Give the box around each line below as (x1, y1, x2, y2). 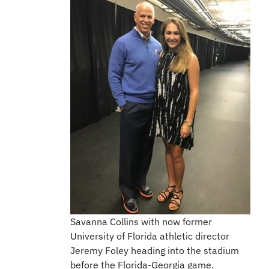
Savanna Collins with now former (70, 216, 212, 228)
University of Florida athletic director (70, 230, 229, 243)
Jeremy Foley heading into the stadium (70, 244, 239, 257)
